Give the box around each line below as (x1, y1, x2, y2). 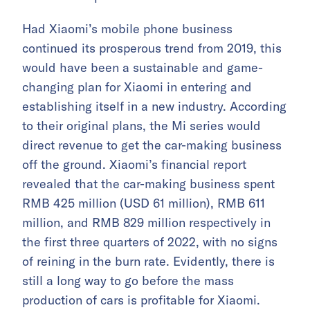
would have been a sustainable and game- (22, 59, 263, 75)
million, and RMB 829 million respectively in (22, 214, 271, 230)
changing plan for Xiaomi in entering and (22, 78, 252, 95)
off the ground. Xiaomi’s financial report (22, 156, 246, 172)
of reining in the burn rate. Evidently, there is (22, 253, 275, 269)
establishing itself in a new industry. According (22, 98, 286, 114)
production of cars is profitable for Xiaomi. (22, 291, 260, 308)
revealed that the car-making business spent (22, 175, 275, 192)
